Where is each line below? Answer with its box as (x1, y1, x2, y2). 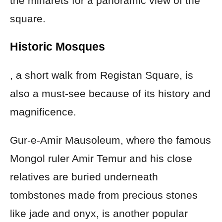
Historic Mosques (10, 40, 105, 53)
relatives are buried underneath (10, 170, 158, 182)
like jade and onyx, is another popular (10, 207, 188, 219)
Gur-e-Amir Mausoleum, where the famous (10, 134, 211, 146)
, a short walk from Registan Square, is (10, 69, 193, 81)
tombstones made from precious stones (10, 189, 198, 201)
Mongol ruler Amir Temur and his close (10, 152, 192, 164)
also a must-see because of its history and (10, 87, 211, 99)
